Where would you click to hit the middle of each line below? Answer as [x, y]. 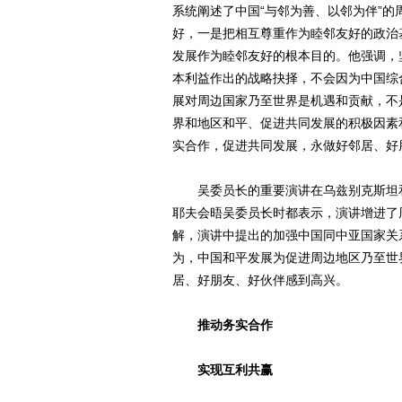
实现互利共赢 [223, 370]
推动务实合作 [223, 325]
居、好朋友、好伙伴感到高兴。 [260, 280]
